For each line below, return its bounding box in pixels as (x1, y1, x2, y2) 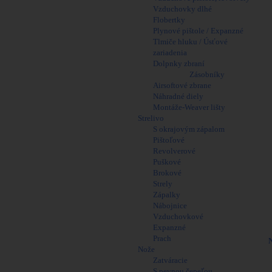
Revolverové (153, 146, 195, 155)
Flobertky (153, 15, 185, 24)
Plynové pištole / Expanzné (153, 26, 243, 35)
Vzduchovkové (153, 212, 203, 221)
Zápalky (153, 190, 180, 199)
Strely (153, 179, 172, 188)
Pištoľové (153, 135, 185, 144)
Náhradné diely (153, 92, 203, 101)
